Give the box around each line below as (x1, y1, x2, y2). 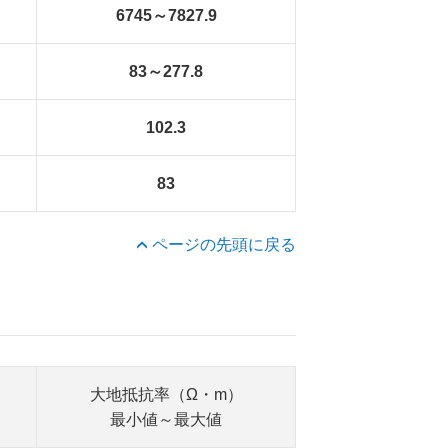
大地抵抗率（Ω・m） (89, 386, 243, 403)
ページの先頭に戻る (152, 236, 296, 253)
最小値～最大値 (110, 411, 222, 428)
